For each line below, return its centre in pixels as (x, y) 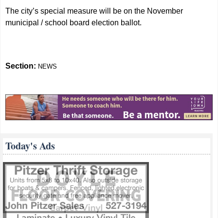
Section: (22, 66)
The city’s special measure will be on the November (94, 11)
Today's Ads (30, 145)
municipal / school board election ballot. (74, 22)
